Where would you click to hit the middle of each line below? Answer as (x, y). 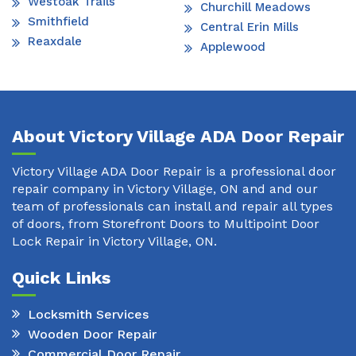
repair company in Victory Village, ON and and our (165, 189)
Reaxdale (55, 42)
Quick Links (61, 278)
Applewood (233, 47)
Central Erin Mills (250, 27)
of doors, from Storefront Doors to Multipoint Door (166, 224)
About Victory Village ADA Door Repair (178, 137)
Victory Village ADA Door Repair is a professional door (174, 172)
